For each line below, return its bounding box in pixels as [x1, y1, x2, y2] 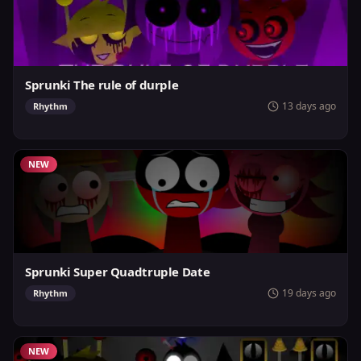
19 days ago [282, 286, 336, 300]
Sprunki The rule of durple [25, 77, 179, 93]
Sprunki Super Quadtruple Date [25, 263, 210, 280]
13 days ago [282, 99, 336, 113]
